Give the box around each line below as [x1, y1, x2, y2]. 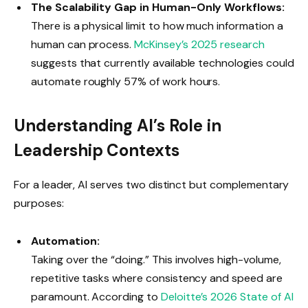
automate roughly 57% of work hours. [31, 74, 223, 89]
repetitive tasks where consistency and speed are [31, 271, 283, 286]
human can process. [31, 37, 135, 52]
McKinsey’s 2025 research [134, 37, 265, 52]
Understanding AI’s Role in [14, 114, 221, 136]
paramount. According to [31, 289, 158, 305]
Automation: [31, 234, 100, 249]
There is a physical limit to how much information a [31, 19, 283, 34]
